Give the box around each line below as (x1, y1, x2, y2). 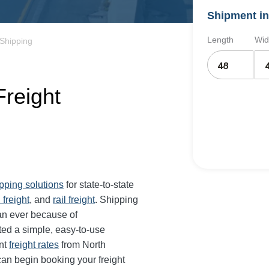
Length (207, 35, 234, 44)
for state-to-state (64, 180, 134, 190)
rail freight (53, 195, 95, 205)
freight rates (9, 240, 59, 250)
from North (59, 240, 106, 250)
